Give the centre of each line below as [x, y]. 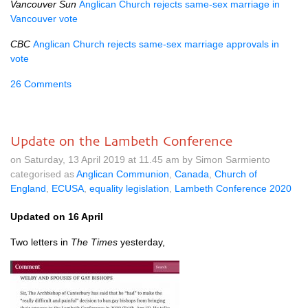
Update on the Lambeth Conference [121, 141]
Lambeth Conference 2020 [233, 188]
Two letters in [41, 242]
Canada [192, 174]
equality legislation [129, 188]
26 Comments [41, 84]
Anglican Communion [123, 174]
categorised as [43, 174]
